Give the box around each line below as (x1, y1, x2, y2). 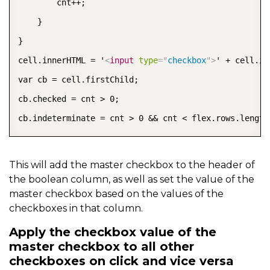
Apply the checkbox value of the (9, 225, 216, 239)
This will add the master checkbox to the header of (9, 159, 255, 171)
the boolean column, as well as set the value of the (9, 174, 254, 185)
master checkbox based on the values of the (9, 188, 224, 199)
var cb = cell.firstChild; (18, 75, 139, 84)
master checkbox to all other (9, 239, 194, 254)
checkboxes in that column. (9, 202, 143, 214)
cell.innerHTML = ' (18, 55, 105, 65)
